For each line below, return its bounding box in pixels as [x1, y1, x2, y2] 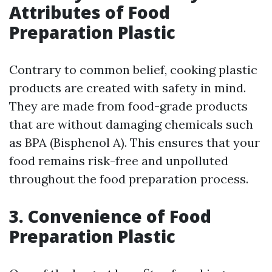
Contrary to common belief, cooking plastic [9, 62, 257, 78]
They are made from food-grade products [9, 98, 248, 114]
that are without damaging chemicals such [9, 117, 253, 132]
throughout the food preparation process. [9, 171, 248, 187]
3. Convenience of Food [9, 205, 211, 228]
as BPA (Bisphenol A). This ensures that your [9, 135, 260, 151]
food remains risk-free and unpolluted [9, 153, 228, 169]
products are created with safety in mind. [9, 80, 246, 96]
